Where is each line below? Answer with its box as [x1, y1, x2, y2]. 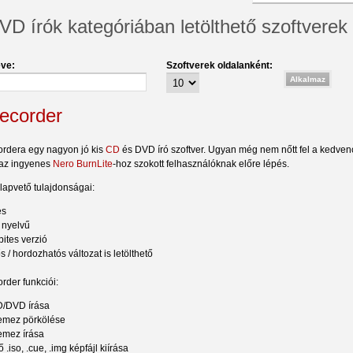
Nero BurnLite [53, 158, 113, 169]
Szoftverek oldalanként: [166, 59, 273, 71]
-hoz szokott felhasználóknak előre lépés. [113, 158, 289, 169]
